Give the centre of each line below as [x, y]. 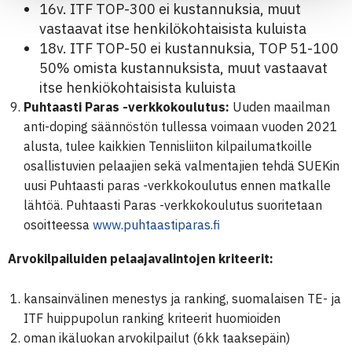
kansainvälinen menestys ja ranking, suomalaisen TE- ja [182, 299]
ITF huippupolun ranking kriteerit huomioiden [152, 318]
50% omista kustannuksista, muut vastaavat [183, 68]
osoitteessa [58, 225]
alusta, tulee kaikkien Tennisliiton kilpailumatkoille [168, 146]
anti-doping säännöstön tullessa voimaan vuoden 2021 [181, 126]
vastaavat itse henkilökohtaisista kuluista [173, 29]
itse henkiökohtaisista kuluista [137, 88]
